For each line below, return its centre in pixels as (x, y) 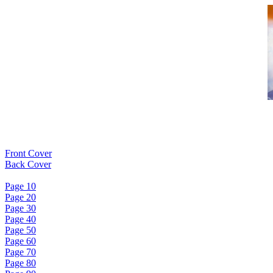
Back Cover (28, 164)
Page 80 (20, 263)
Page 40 (20, 219)
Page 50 (20, 230)
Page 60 (20, 241)
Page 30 (20, 208)
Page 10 (20, 186)
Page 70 (20, 252)
